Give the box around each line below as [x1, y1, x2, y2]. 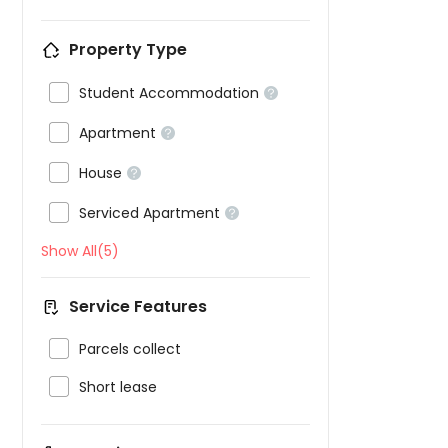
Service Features [69, 295, 207, 318]
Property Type [69, 38, 187, 61]
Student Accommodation [79, 83, 259, 103]
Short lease [79, 377, 157, 397]
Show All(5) [41, 241, 119, 261]
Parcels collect [79, 339, 181, 359]
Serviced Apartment [79, 203, 220, 223]
